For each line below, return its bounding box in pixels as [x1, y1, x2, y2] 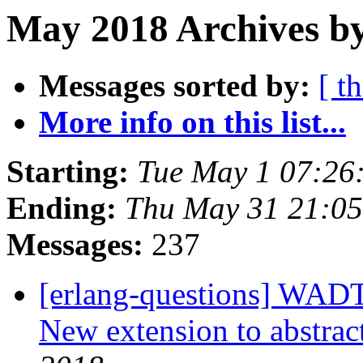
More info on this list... [39, 105, 346, 140]
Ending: [6, 190, 117, 226]
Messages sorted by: [39, 68, 310, 104]
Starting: [6, 154, 129, 190]
